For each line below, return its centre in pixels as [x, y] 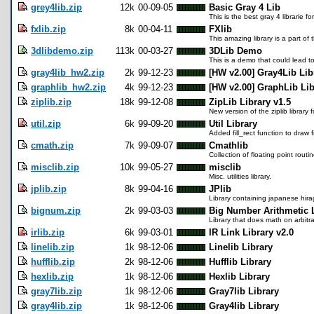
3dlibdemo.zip [62, 51]
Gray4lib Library [244, 306]
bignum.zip [56, 211]
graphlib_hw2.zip [68, 88]
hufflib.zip [53, 262]
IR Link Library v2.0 [251, 233]
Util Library [233, 124]
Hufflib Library [240, 262]
